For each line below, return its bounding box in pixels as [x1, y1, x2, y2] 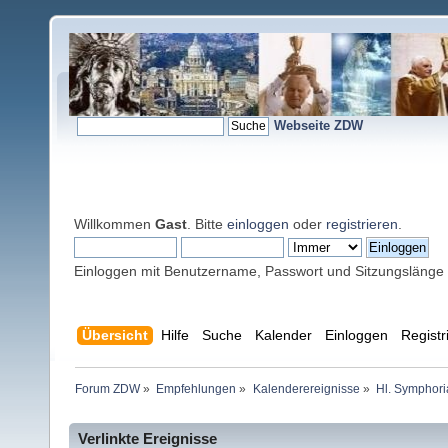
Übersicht [81, 327, 148, 344]
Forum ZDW [75, 382, 141, 397]
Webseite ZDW [274, 117, 363, 133]
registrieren [326, 216, 398, 232]
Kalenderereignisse [252, 382, 360, 397]
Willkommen [74, 216, 155, 232]
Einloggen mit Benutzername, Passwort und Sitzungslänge [74, 263, 444, 279]
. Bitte [187, 216, 227, 232]
